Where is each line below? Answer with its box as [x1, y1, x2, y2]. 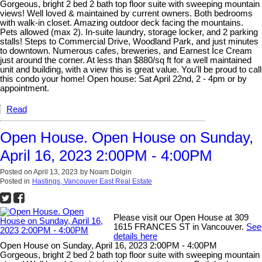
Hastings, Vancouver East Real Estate [32, 177, 152, 186]
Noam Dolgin [89, 168, 132, 177]
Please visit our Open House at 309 [113, 213, 249, 223]
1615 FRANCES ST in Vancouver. [113, 222, 247, 232]
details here [113, 232, 158, 242]
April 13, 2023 [33, 168, 78, 177]
